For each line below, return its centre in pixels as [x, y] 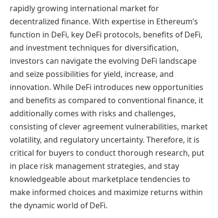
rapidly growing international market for [84, 8]
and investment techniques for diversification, [94, 47]
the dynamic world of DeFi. [59, 205]
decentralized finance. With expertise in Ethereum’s [104, 21]
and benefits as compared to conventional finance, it [107, 100]
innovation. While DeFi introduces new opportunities [107, 87]
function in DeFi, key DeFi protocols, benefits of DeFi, [106, 34]
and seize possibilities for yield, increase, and [92, 74]
